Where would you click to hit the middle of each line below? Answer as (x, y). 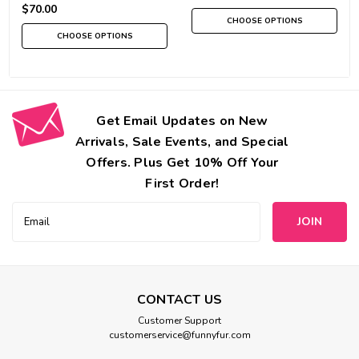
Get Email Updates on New (182, 121)
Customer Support (179, 320)
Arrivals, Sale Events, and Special (182, 141)
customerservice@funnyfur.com (179, 335)
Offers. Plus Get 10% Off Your (182, 162)
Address (33, 227)
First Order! (182, 183)
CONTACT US (179, 299)
